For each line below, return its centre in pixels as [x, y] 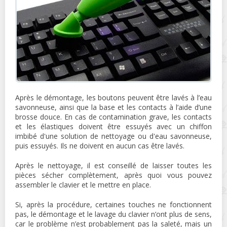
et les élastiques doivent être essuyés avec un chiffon [113, 126]
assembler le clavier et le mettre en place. [83, 184]
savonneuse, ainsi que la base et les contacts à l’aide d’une [113, 107]
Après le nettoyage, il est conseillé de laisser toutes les [113, 165]
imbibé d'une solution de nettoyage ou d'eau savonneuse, [113, 136]
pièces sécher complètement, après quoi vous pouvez [113, 175]
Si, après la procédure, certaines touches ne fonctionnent [113, 204]
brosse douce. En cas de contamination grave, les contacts [113, 117]
